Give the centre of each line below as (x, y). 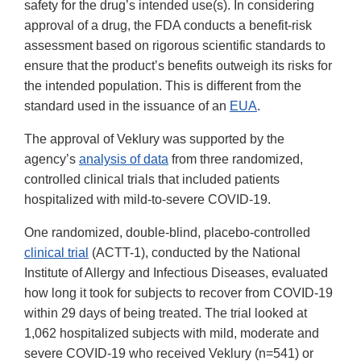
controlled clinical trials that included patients (152, 180)
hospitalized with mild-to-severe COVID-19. (147, 200)
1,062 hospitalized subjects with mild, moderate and (172, 334)
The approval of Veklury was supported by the (154, 139)
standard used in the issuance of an (127, 106)
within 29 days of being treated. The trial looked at (166, 313)
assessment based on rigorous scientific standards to (175, 46)
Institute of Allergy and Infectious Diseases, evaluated (176, 273)
